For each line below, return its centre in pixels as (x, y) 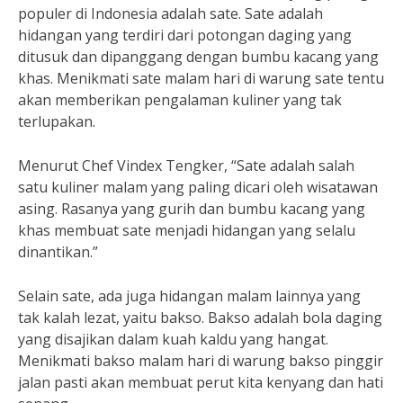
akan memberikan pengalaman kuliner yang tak (180, 100)
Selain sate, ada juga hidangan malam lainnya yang (189, 296)
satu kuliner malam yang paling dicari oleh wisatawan (198, 187)
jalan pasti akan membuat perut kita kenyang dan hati (201, 382)
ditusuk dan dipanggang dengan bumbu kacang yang (198, 57)
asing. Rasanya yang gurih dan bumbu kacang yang (192, 209)
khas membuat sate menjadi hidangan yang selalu (187, 230)
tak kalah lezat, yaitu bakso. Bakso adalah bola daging (200, 318)
